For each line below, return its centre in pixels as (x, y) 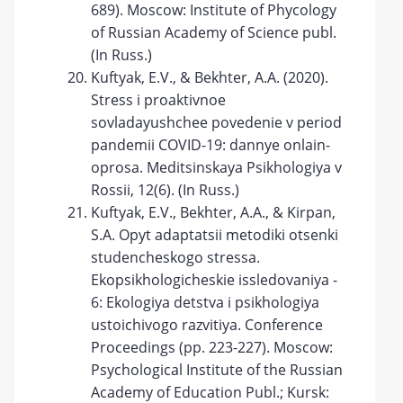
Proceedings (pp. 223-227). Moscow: (212, 347)
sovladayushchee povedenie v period (217, 122)
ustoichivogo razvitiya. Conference (207, 325)
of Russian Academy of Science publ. (214, 32)
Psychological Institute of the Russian (217, 370)
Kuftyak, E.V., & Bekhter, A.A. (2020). (210, 77)
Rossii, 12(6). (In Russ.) (166, 190)
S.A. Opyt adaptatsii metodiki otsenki (215, 235)
